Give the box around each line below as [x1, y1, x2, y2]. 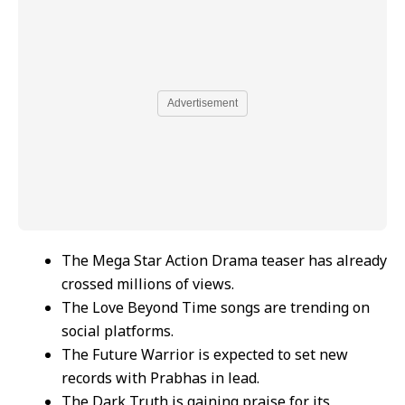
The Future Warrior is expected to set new [61, 344, 348, 364]
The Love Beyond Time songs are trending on [61, 297, 370, 317]
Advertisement [167, 97, 238, 110]
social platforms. [61, 320, 174, 341]
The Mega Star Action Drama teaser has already [61, 250, 387, 270]
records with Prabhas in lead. [61, 367, 259, 388]
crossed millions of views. [61, 273, 234, 294]
